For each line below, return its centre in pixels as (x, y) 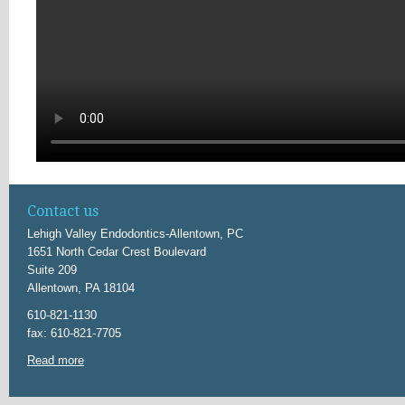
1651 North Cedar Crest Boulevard (117, 252)
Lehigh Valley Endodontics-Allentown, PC (135, 234)
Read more (56, 360)
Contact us (63, 211)
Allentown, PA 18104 (81, 288)
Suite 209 (52, 270)
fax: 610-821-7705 (74, 333)
